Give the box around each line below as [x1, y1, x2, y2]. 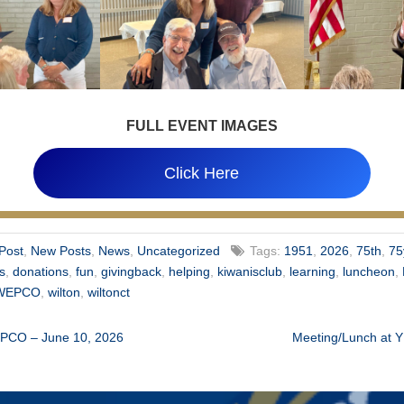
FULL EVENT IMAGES [126, 118, 278, 134]
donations [13, 264, 69, 280]
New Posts [31, 243, 92, 259]
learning [289, 264, 336, 280]
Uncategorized [137, 243, 221, 259]
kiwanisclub [217, 264, 283, 280]
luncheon [343, 264, 396, 280]
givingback [101, 264, 162, 280]
